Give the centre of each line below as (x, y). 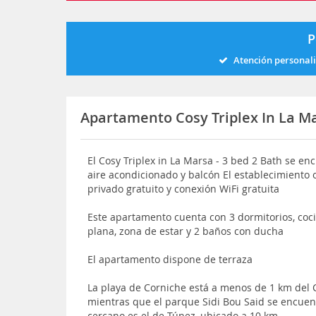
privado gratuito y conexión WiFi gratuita (184, 189)
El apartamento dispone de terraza (170, 259)
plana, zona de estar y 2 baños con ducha (186, 231)
